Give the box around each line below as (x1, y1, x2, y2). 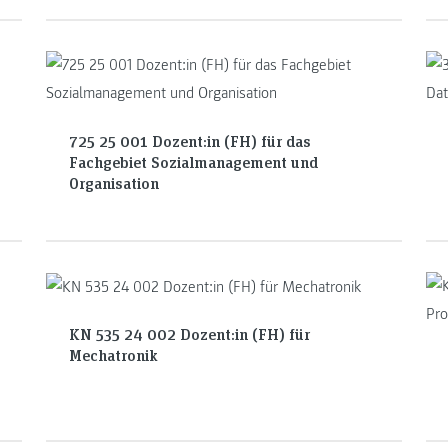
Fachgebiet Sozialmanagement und (68, 150, 318, 172)
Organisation (68, 171, 159, 193)
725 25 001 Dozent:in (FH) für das (68, 129, 311, 151)
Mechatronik (68, 344, 158, 366)
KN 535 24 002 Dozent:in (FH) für (68, 323, 310, 345)
